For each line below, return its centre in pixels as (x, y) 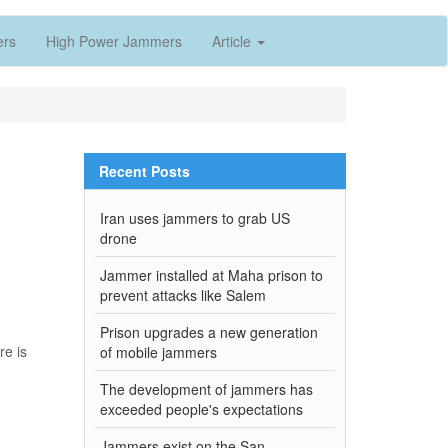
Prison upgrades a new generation (208, 331)
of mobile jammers (158, 351)
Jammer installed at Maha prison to (211, 274)
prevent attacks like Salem (182, 294)
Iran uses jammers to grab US (194, 217)
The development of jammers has (206, 388)
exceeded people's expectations (201, 408)
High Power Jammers (114, 40)
